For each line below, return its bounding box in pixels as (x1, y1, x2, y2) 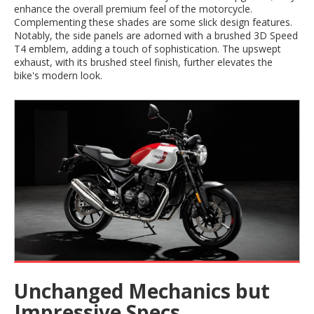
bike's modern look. (14, 69, 102, 83)
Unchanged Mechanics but (14, 277, 270, 304)
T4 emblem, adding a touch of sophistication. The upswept (14, 42, 281, 56)
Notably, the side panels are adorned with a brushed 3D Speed (14, 29, 298, 43)
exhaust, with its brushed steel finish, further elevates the (14, 55, 273, 69)
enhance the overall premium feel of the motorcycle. (14, 2, 252, 16)
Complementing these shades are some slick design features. (14, 15, 292, 29)
